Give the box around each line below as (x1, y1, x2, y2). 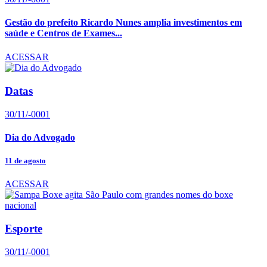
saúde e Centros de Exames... (5, 28, 122, 39)
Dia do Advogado (5, 132, 75, 142)
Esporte (5, 222, 42, 235)
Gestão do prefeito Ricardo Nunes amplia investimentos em (5, 17, 242, 28)
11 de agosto (5, 156, 46, 166)
